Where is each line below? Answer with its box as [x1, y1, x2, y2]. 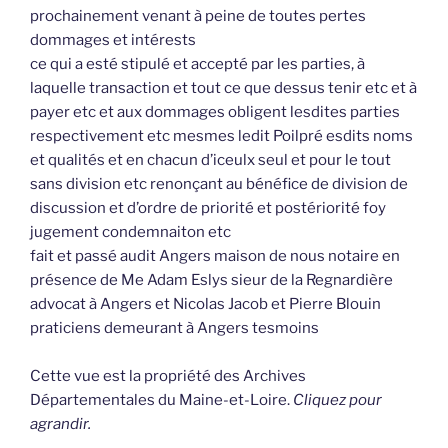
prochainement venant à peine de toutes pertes [30, 7, 366, 26]
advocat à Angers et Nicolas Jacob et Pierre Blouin [30, 295, 381, 314]
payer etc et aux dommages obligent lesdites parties [30, 103, 400, 122]
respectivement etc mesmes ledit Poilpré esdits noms [30, 127, 413, 146]
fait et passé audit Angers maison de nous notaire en [30, 247, 400, 266]
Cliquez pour [293, 391, 382, 410]
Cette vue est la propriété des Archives [30, 367, 306, 386]
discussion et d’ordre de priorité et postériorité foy [30, 199, 386, 218]
